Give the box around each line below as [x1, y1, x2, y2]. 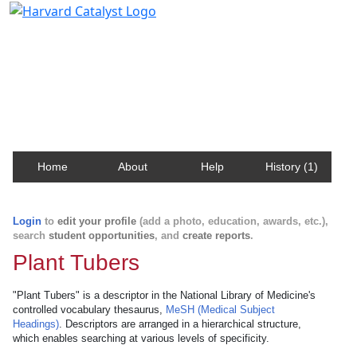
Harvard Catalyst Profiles [19, 25, 202, 47]
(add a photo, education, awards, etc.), [136, 215, 328, 227]
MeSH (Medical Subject [166, 304, 275, 316]
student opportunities [49, 229, 155, 241]
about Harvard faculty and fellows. [19, 65, 227, 84]
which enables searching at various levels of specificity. [13, 332, 269, 344]
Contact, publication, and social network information [19, 50, 337, 69]
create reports [182, 229, 250, 241]
